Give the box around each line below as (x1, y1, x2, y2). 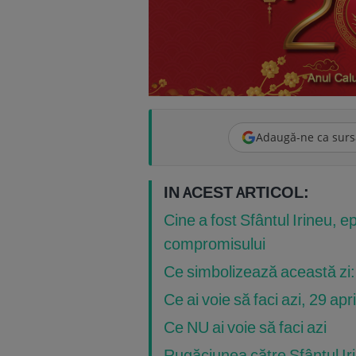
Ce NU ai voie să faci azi (164, 317, 327, 338)
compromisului (164, 234, 265, 254)
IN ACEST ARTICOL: (164, 182, 309, 203)
